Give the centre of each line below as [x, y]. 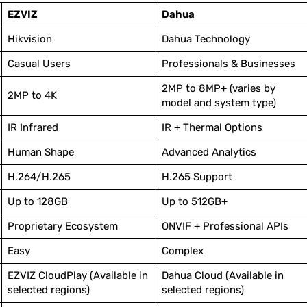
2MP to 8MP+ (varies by [218, 89]
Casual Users [39, 64]
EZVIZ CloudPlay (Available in [77, 276]
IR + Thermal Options [212, 128]
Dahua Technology [206, 39]
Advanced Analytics [209, 152]
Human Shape [40, 152]
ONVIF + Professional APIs [225, 226]
